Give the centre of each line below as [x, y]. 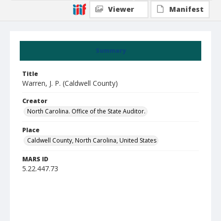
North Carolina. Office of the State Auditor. [86, 111]
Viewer [121, 9]
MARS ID [35, 159]
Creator [35, 101]
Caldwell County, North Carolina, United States [92, 140]
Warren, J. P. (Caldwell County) [70, 83]
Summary [110, 51]
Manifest [186, 9]
